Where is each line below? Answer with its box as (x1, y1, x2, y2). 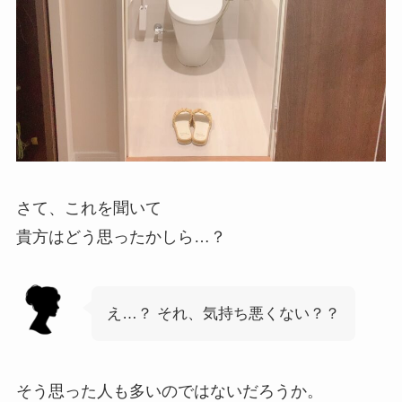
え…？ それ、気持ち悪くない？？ (106, 305, 340, 323)
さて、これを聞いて (15, 198, 162, 217)
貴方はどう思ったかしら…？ (15, 227, 226, 246)
